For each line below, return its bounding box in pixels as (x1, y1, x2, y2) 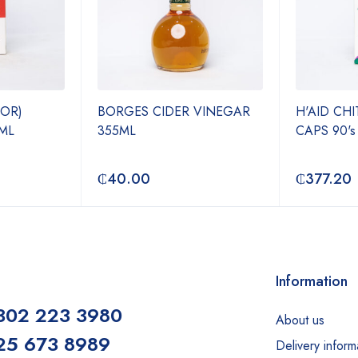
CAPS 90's (296, 121, 356, 141)
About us (275, 311, 324, 330)
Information (275, 271, 348, 292)
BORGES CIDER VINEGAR (97, 102, 250, 121)
